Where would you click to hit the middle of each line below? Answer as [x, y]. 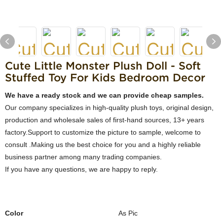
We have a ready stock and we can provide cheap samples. [104, 95]
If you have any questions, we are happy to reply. [81, 169]
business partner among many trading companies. [83, 157]
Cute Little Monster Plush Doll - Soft [103, 66]
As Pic [128, 213]
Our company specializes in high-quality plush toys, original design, [109, 108]
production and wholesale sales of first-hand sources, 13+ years [106, 120]
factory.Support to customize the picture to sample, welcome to [103, 132]
